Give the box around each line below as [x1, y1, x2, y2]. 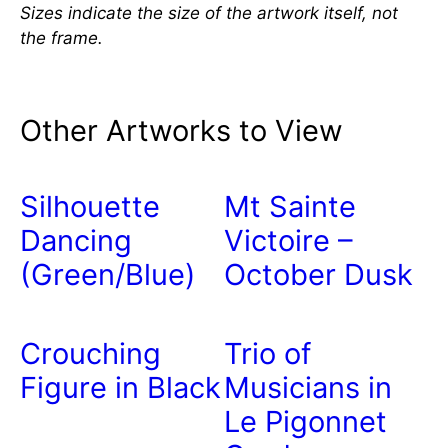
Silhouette [20, 189, 160, 225]
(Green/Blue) [20, 257, 196, 293]
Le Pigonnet [224, 404, 387, 440]
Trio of [224, 336, 311, 372]
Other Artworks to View [20, 113, 343, 149]
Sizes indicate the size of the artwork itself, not [20, 2, 398, 23]
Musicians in [224, 370, 392, 406]
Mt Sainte [224, 189, 356, 225]
